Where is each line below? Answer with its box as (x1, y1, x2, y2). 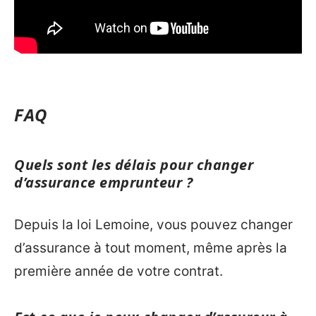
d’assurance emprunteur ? (14, 173, 193, 193)
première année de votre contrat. (14, 262, 223, 279)
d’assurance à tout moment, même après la (14, 239, 287, 256)
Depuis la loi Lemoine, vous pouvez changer (14, 216, 293, 233)
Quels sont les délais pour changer (14, 155, 253, 175)
